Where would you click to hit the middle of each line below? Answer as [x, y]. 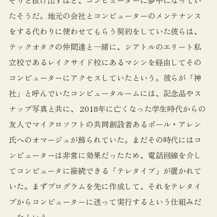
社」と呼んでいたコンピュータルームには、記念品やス [105, 93]
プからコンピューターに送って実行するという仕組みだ [105, 201]
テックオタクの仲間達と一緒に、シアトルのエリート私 [105, 46]
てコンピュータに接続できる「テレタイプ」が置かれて [105, 170]
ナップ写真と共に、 [43, 108]
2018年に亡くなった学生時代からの [143, 108]
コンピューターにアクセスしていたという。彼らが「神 [105, 77]
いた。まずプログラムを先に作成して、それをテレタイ [105, 186]
